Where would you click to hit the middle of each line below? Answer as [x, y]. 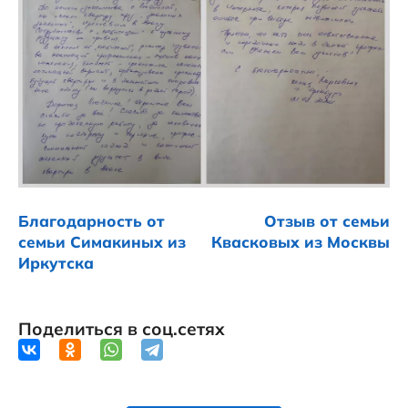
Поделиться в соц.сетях [122, 329]
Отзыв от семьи [327, 221]
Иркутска [56, 263]
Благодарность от [92, 221]
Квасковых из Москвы [301, 242]
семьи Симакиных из [102, 242]
